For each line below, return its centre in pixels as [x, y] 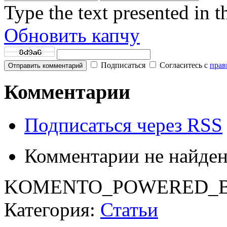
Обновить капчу [72, 35]
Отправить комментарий [45, 65]
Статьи [129, 210]
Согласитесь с [184, 65]
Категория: [52, 210]
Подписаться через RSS [123, 125]
